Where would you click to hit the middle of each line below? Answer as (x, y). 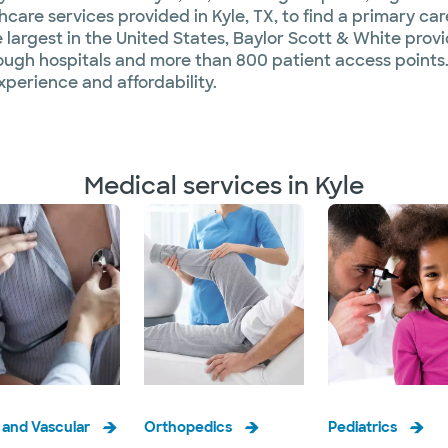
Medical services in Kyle (224, 185)
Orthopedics (188, 427)
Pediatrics (362, 427)
